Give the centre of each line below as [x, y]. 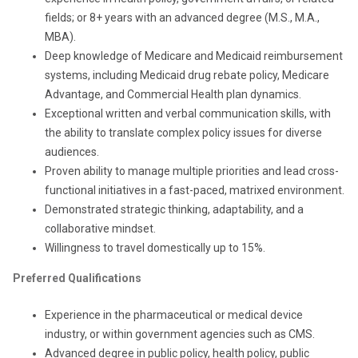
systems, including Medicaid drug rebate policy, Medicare [187, 75]
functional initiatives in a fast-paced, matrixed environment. [195, 190]
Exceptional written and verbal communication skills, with [188, 113]
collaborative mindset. [100, 229]
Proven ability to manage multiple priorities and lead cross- [192, 171]
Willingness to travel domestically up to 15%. [155, 248]
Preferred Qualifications [77, 278]
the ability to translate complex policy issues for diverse [183, 133]
